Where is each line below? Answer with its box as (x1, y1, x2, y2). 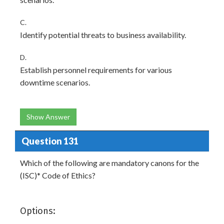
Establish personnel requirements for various (20, 65, 172, 74)
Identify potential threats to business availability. (20, 30, 186, 39)
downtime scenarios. (20, 77, 90, 87)
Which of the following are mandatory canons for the (20, 158, 199, 167)
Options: (20, 205, 55, 216)
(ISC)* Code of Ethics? (20, 170, 95, 180)
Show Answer (26, 112, 70, 121)
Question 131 (21, 135, 78, 146)
